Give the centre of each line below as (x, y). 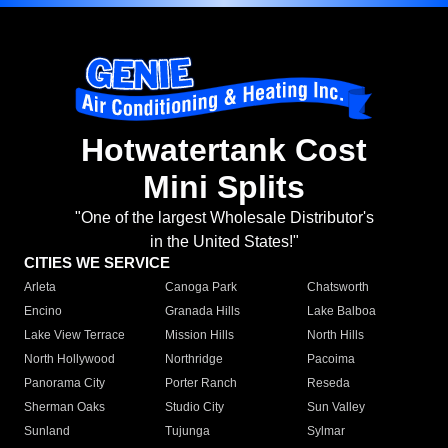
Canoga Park (201, 287)
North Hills (335, 335)
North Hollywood (69, 359)
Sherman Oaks (64, 407)
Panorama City (64, 383)
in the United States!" (224, 242)
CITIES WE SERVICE (97, 263)
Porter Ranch (201, 383)
